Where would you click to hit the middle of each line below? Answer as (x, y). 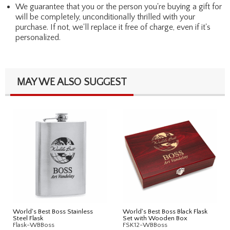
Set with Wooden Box (155, 218)
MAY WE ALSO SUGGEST (72, 82)
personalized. (38, 37)
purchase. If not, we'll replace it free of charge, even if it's (113, 27)
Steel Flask (28, 218)
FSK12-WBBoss (145, 225)
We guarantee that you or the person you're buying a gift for (119, 6)
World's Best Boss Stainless (53, 211)
